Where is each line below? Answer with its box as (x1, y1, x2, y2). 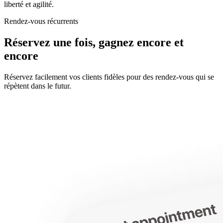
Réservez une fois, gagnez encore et (4, 36, 184, 49)
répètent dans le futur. (4, 82, 71, 91)
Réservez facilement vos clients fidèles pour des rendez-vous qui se (4, 73, 214, 82)
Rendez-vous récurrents (4, 17, 78, 26)
